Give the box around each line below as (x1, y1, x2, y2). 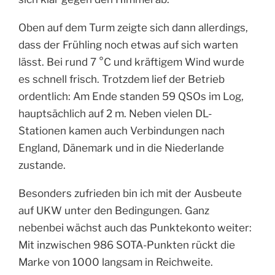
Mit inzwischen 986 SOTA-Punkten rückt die (18, 238, 235, 251)
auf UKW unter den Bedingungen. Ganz (18, 204, 209, 217)
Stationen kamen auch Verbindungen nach (18, 124, 225, 137)
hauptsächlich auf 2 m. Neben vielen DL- (18, 107, 212, 120)
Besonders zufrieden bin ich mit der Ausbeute (18, 187, 242, 199)
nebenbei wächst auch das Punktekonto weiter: (18, 221, 252, 234)
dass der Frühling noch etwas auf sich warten (18, 38, 238, 51)
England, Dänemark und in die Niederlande (18, 141, 224, 154)
